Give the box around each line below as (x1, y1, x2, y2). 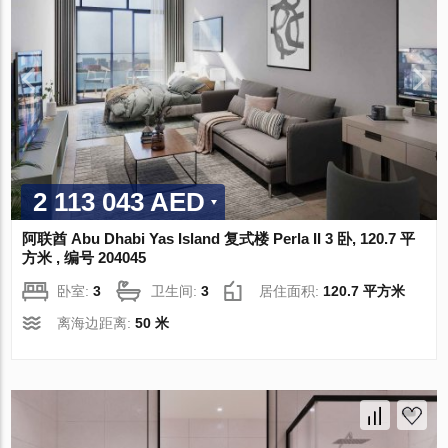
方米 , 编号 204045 (22, 248, 147, 266)
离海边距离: (57, 314, 136, 331)
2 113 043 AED (33, 186, 206, 217)
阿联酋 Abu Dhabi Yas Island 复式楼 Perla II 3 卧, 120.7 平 (22, 229, 416, 247)
